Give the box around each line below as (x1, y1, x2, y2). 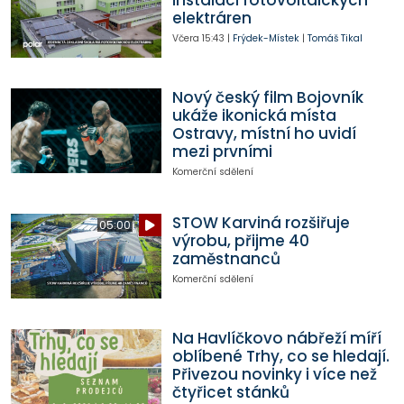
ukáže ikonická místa (171, 105, 336, 127)
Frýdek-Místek (232, 32, 299, 46)
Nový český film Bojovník (171, 87, 363, 109)
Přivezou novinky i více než (171, 363, 377, 386)
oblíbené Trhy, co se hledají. (171, 345, 390, 368)
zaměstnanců (171, 248, 280, 271)
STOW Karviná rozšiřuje (171, 212, 350, 234)
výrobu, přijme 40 (171, 230, 309, 252)
